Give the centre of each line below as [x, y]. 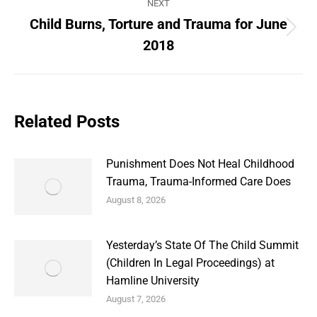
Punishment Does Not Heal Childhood [200, 164]
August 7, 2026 [136, 299]
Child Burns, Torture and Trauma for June [158, 24]
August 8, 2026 [136, 200]
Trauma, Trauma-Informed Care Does [198, 181]
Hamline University [153, 281]
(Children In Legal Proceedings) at [190, 263]
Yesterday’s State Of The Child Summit [202, 245]
